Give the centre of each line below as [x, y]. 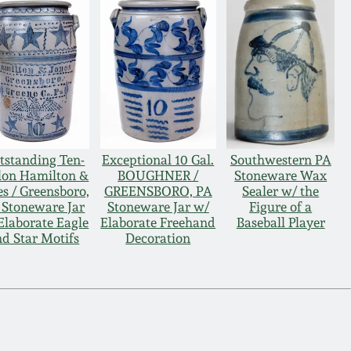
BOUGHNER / [158, 176]
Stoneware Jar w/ [158, 207]
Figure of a [281, 207]
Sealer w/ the [281, 192]
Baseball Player [280, 223]
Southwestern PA [280, 160]
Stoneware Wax [281, 176]
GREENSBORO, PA [158, 192]
